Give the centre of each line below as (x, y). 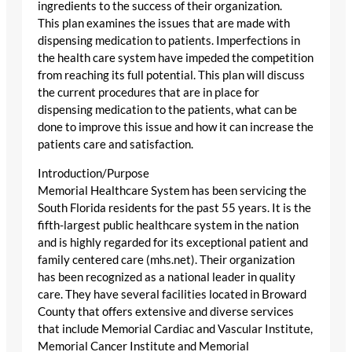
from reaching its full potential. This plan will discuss (171, 75)
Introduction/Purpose (93, 173)
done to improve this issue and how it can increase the (176, 126)
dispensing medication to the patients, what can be (167, 109)
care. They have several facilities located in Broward (172, 294)
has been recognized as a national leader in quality (167, 277)
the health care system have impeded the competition (176, 57)
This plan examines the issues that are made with (164, 23)
